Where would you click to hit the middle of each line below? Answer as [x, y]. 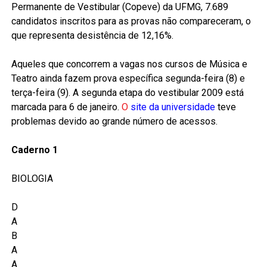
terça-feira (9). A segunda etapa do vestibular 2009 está [127, 93]
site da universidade [173, 107]
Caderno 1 [34, 150]
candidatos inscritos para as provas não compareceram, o [131, 21]
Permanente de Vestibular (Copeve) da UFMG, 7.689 [119, 7]
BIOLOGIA [32, 178]
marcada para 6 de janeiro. [66, 107]
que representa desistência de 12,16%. [92, 35]
